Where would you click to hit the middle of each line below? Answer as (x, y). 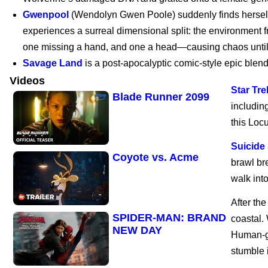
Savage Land (53, 63)
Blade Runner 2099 (161, 97)
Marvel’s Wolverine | (164, 37)
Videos (27, 81)
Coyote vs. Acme (156, 157)
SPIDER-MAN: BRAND (169, 217)
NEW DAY (137, 230)
